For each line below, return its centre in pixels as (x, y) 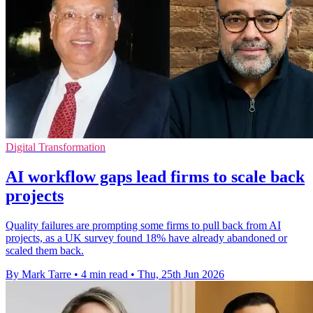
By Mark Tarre (38, 274)
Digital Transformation (56, 147)
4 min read (104, 274)
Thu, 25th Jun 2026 (181, 274)
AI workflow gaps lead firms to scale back (155, 176)
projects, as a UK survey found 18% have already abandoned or (146, 238)
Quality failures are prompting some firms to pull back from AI (143, 225)
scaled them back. (45, 250)
